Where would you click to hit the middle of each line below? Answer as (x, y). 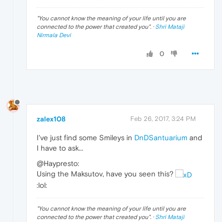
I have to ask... (60, 148)
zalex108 (51, 119)
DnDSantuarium (161, 138)
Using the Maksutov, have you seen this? (106, 174)
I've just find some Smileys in (85, 138)
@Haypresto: (58, 164)
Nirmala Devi (54, 35)
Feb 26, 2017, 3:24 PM (163, 119)
